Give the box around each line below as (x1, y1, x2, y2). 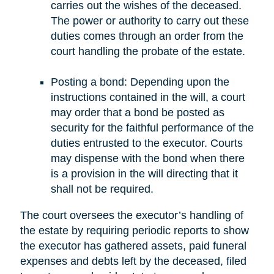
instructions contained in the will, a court (50, 91, 245, 103)
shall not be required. (50, 182, 154, 195)
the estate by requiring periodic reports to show (20, 224, 249, 237)
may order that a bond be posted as (50, 106, 224, 119)
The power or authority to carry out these (50, 14, 249, 27)
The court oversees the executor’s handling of (20, 209, 243, 221)
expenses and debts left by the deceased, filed (20, 254, 246, 267)
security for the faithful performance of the (50, 121, 254, 134)
